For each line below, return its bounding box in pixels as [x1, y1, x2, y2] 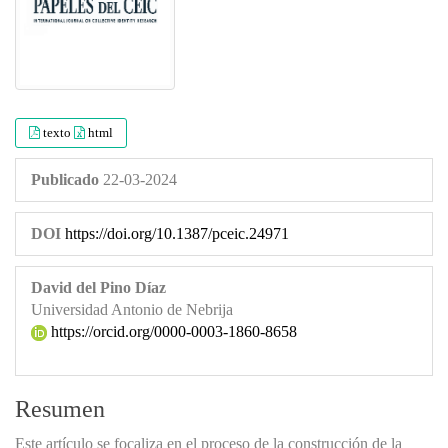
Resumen [15, 395, 105, 422]
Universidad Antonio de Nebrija [31, 300, 233, 318]
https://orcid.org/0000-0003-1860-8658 [47, 322, 297, 340]
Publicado [31, 170, 99, 188]
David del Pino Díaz [31, 278, 166, 296]
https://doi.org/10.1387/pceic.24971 [65, 224, 289, 242]
